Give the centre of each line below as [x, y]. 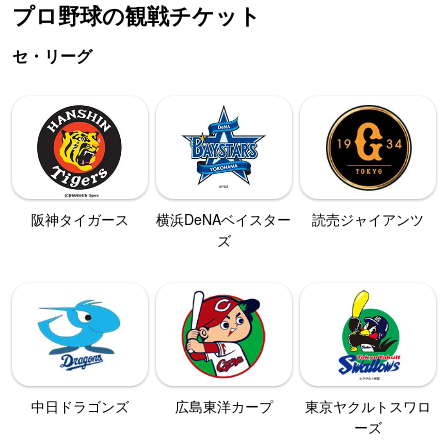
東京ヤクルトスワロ [368, 405]
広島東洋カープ [223, 405]
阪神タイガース [79, 218]
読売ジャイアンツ [368, 218]
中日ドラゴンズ [79, 405]
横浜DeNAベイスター [224, 218]
